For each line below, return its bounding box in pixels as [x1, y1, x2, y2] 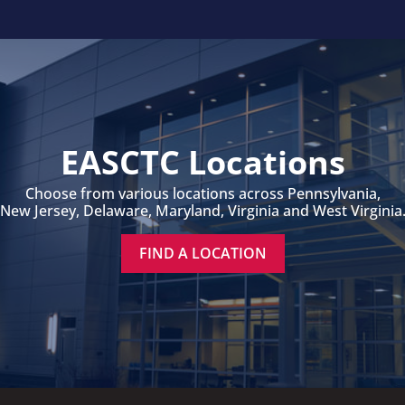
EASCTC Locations [60, 139, 345, 184]
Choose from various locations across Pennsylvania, [24, 183, 381, 203]
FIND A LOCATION [138, 242, 267, 263]
